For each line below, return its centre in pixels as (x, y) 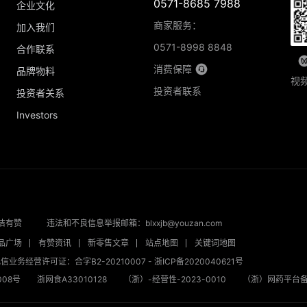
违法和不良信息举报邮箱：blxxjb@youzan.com (134, 223)
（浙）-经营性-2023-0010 (175, 280)
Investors (37, 115)
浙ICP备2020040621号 (199, 262)
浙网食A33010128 (72, 280)
